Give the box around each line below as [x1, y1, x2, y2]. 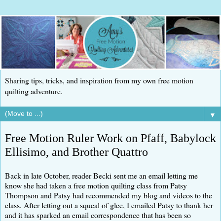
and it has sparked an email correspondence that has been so [5, 209, 191, 220]
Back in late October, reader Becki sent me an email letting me [5, 170, 198, 181]
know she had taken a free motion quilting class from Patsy [5, 180, 187, 190]
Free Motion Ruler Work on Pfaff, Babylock [5, 131, 216, 145]
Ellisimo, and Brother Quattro [5, 145, 148, 158]
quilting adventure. [5, 86, 63, 96]
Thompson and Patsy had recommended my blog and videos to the [5, 189, 212, 200]
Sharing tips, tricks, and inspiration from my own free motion [5, 75, 193, 85]
